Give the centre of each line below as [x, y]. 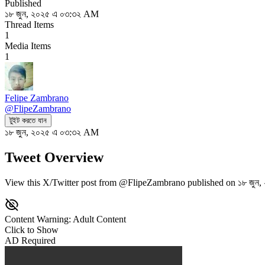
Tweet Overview [54, 157]
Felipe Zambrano [37, 98]
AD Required [30, 240]
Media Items [28, 46]
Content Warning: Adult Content [65, 219]
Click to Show [32, 230]
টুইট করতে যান [28, 120]
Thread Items [29, 24]
